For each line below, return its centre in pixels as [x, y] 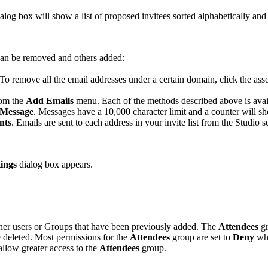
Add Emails [50, 100]
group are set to [201, 237]
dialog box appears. [55, 164]
